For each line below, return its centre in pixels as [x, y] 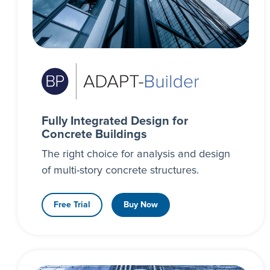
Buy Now [140, 205]
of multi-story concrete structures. [120, 170]
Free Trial [72, 205]
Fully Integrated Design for [115, 121]
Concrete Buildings [94, 134]
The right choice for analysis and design [136, 154]
